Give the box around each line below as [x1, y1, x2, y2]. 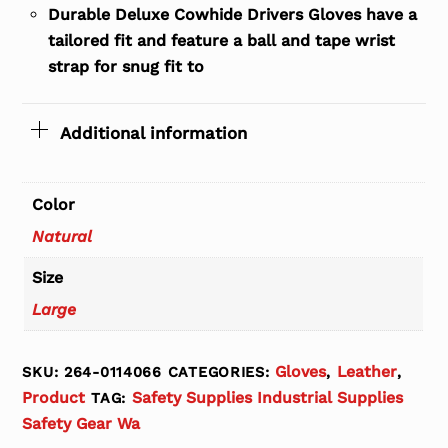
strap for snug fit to [48, 57, 204, 77]
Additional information [59, 123, 247, 144]
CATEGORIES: [167, 363, 276, 380]
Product [22, 387, 86, 407]
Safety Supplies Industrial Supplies [131, 387, 403, 407]
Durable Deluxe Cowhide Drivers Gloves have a [48, 5, 417, 25]
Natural [32, 227, 93, 247]
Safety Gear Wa [22, 413, 141, 433]
